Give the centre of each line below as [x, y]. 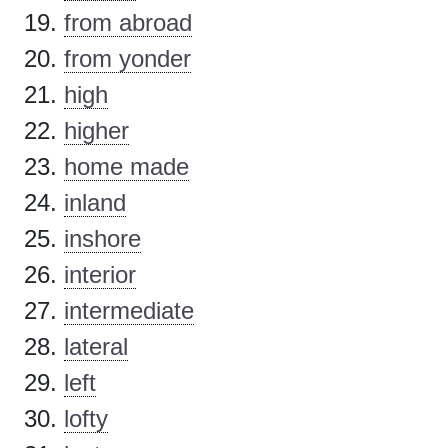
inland [95, 203]
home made [126, 167]
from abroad [128, 23]
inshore [102, 239]
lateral [96, 347]
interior [100, 275]
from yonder [127, 59]
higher [96, 131]
